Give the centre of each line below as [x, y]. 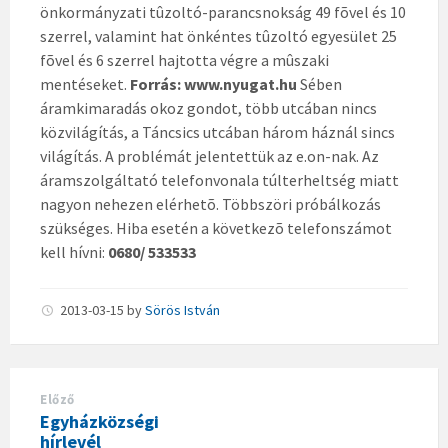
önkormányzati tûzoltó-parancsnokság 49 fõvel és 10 [223, 12]
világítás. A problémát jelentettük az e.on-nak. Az [209, 156]
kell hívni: [74, 252]
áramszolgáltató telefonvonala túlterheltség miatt [219, 180]
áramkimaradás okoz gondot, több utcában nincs [208, 108]
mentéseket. [85, 84]
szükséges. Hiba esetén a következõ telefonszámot [216, 228]
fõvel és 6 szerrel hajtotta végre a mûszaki [184, 60]
